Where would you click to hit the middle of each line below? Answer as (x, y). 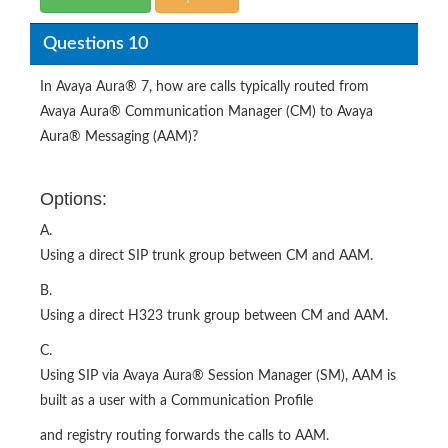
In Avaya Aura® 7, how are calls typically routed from (204, 87)
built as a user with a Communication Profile (176, 401)
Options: (73, 199)
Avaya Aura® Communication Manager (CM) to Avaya (206, 112)
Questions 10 (95, 43)
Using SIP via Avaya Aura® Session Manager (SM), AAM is (218, 376)
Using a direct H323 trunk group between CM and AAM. (214, 316)
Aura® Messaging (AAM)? (119, 137)
